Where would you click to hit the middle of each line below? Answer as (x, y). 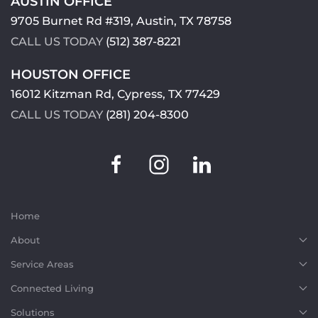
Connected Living (52, 288)
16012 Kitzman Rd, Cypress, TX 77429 (115, 94)
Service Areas (42, 264)
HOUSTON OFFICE (71, 74)
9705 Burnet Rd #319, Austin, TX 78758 (121, 21)
